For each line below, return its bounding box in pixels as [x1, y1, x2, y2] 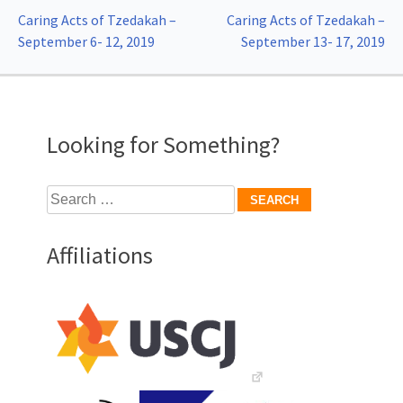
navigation [17, 49, 129, 82]
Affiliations [47, 240, 153, 271]
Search [46, 186, 87, 205]
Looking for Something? [47, 130, 280, 160]
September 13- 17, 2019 [241, 32, 385, 51]
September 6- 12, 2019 [18, 32, 155, 51]
